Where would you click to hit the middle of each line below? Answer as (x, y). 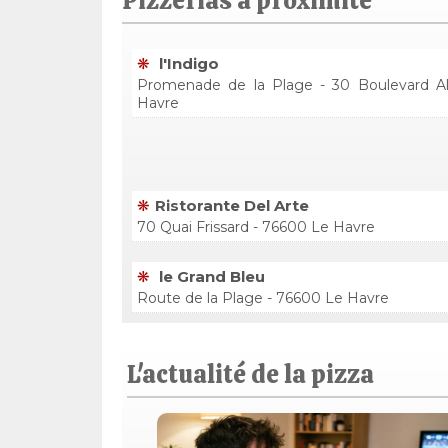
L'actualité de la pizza (250, 374)
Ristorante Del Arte (232, 205)
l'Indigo (187, 63)
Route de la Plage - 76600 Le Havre (263, 298)
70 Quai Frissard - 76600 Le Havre (256, 227)
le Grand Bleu (210, 276)
